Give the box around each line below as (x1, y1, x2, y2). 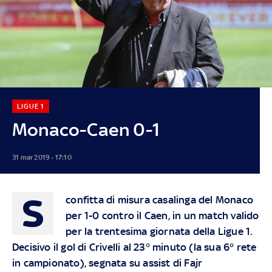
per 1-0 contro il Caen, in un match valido (66, 209, 259, 222)
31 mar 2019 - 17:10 (12, 152, 72, 161)
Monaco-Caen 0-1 (12, 118, 160, 140)
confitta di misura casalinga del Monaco (66, 193, 253, 206)
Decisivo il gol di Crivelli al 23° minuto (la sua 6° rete (12, 240, 257, 253)
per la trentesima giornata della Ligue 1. (66, 225, 253, 237)
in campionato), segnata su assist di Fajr (12, 256, 203, 269)
